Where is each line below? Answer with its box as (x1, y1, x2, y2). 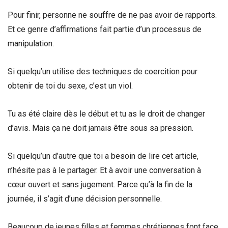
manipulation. (8, 38, 56, 48)
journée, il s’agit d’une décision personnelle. (8, 194, 164, 204)
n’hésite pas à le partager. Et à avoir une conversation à (8, 165, 201, 176)
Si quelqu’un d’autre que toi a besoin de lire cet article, (8, 151, 198, 161)
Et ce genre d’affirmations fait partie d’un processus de (8, 24, 202, 34)
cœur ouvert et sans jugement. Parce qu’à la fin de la (8, 180, 192, 190)
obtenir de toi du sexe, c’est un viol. (8, 80, 133, 91)
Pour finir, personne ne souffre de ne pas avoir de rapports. (8, 10, 217, 20)
